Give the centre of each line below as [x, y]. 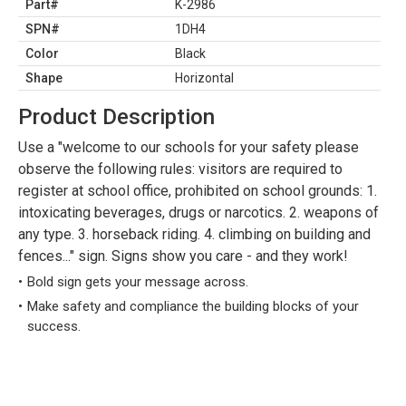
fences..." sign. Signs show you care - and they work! [183, 256]
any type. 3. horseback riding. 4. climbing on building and [194, 234]
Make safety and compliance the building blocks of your [193, 306]
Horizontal [204, 78]
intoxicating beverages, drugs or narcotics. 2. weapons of [198, 213]
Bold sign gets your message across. [138, 282]
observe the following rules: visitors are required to [180, 169]
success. [54, 326]
